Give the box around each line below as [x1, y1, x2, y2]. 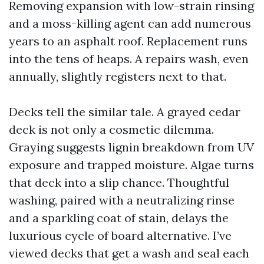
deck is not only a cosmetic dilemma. [9, 122, 214, 137]
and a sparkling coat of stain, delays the [9, 210, 229, 225]
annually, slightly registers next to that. [9, 69, 226, 84]
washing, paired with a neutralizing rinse [9, 193, 235, 207]
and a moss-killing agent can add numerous [9, 16, 251, 31]
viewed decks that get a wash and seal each [9, 246, 249, 260]
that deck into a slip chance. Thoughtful [9, 175, 229, 190]
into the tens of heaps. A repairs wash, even [9, 51, 249, 66]
